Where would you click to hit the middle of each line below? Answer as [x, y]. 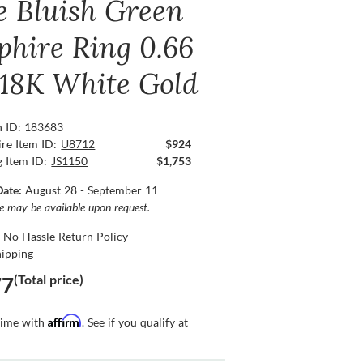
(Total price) [49, 280]
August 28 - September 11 [92, 190]
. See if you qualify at [135, 322]
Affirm [65, 321]
